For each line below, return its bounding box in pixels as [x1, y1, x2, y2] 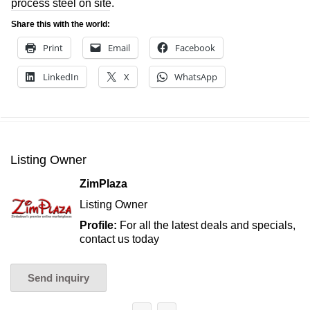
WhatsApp [174, 71, 217, 84]
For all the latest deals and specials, [120, 219, 295, 232]
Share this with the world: [11, 19, 110, 30]
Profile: [80, 219, 120, 232]
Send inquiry [28, 272, 89, 284]
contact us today [80, 233, 159, 246]
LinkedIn [43, 71, 79, 84]
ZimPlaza [80, 178, 127, 190]
